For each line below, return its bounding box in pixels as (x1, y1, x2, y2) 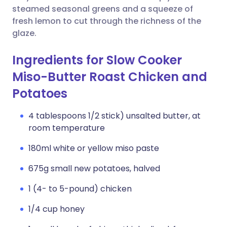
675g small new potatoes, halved (28, 163, 160, 174)
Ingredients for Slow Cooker (12, 52, 182, 68)
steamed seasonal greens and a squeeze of (12, 3, 193, 15)
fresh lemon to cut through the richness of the (12, 15, 201, 27)
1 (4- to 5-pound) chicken (28, 183, 132, 195)
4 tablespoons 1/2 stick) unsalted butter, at (28, 110, 201, 122)
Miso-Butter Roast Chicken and (12, 68, 207, 85)
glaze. (12, 27, 36, 39)
